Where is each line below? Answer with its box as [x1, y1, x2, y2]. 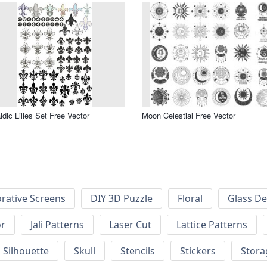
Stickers [180, 244, 216, 258]
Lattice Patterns [176, 218, 247, 232]
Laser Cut [109, 218, 151, 232]
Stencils [120, 244, 155, 258]
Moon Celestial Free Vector [142, 109, 235, 121]
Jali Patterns [30, 218, 84, 232]
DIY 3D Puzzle [91, 192, 153, 206]
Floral [178, 192, 203, 206]
